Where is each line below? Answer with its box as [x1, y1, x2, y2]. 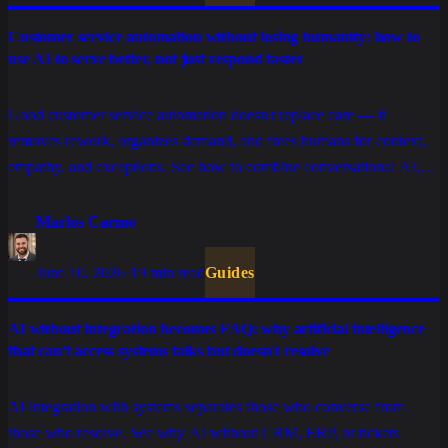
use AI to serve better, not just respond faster [8, 50, 304, 68]
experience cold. [8, 210, 111, 228]
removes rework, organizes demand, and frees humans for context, [8, 132, 426, 150]
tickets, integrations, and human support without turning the [8, 184, 382, 202]
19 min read [130, 264, 205, 282]
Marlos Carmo [36, 213, 136, 231]
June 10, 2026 [36, 264, 125, 282]
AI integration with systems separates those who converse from [8, 398, 405, 416]
